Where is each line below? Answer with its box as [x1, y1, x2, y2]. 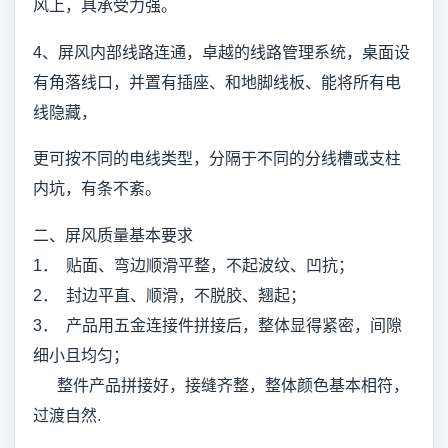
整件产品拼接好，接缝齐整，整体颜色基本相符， [33, 377, 409, 395]
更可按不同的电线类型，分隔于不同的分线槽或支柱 [33, 150, 401, 168]
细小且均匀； [33, 347, 129, 365]
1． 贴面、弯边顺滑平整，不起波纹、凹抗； [33, 257, 354, 275]
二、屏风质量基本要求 [33, 227, 193, 245]
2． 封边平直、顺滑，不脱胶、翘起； [33, 287, 306, 305]
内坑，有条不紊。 [33, 180, 161, 198]
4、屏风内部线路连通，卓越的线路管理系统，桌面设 [33, 43, 410, 61]
